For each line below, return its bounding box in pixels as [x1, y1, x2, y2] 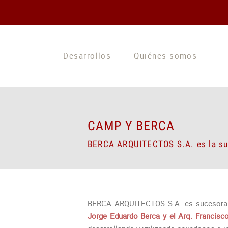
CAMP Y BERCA [87, 118, 175, 134]
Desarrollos [63, 51, 111, 61]
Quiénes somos [134, 51, 197, 61]
